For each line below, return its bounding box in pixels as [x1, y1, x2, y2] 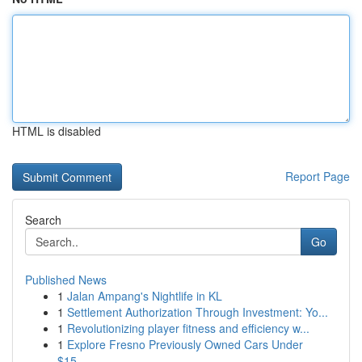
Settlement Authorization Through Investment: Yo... [67, 304, 328, 320]
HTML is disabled [12, 123, 101, 139]
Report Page [285, 168, 350, 184]
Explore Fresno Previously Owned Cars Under [67, 336, 303, 352]
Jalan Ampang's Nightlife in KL [67, 288, 222, 304]
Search [25, 212, 61, 228]
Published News [25, 271, 107, 288]
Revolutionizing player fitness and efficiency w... [67, 320, 309, 336]
